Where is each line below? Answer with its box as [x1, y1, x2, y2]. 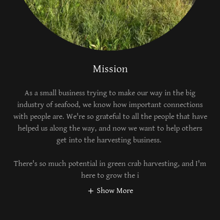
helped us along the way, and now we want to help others [18, 124, 202, 134]
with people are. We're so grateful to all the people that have [13, 112, 207, 122]
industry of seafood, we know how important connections [17, 100, 203, 110]
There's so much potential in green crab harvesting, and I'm [14, 159, 206, 169]
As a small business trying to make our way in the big [25, 88, 195, 98]
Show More [97, 186, 133, 196]
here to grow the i [81, 171, 139, 181]
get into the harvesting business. [56, 136, 164, 145]
